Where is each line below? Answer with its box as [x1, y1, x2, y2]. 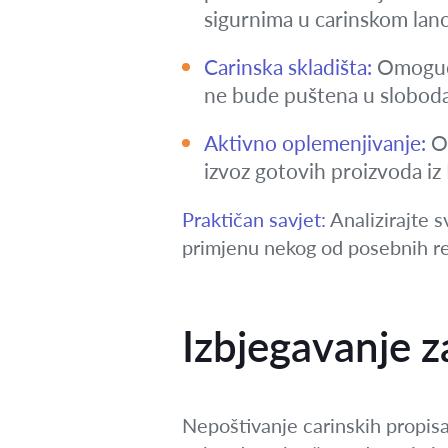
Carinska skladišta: [204, 54, 372, 79]
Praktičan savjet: [182, 207, 326, 231]
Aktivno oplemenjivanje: [204, 130, 426, 155]
